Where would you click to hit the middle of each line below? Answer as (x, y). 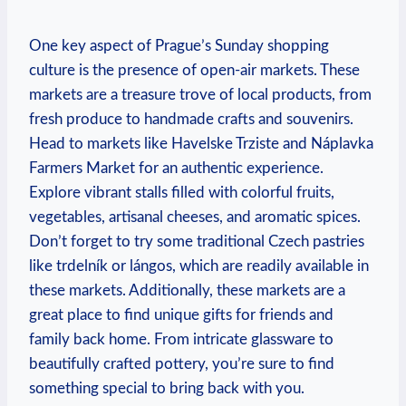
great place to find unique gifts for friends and (181, 314)
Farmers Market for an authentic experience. (176, 168)
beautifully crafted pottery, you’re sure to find (182, 363)
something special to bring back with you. (167, 388)
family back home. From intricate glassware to (181, 339)
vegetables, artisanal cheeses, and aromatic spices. (195, 217)
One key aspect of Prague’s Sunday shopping (179, 45)
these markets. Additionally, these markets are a (187, 290)
